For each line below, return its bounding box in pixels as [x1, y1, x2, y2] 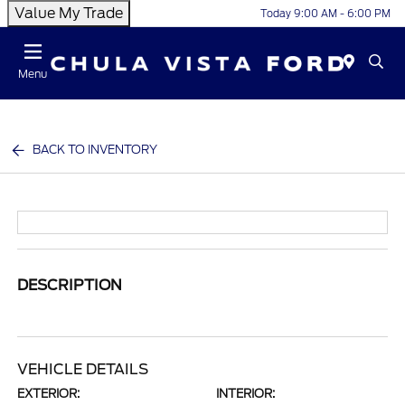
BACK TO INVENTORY [33, 143, 158, 156]
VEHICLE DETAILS [17, 361, 149, 378]
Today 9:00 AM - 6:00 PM [260, 6, 391, 20]
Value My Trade [14, 5, 123, 22]
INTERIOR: [216, 387, 275, 400]
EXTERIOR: [17, 387, 80, 400]
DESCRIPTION [17, 277, 123, 294]
